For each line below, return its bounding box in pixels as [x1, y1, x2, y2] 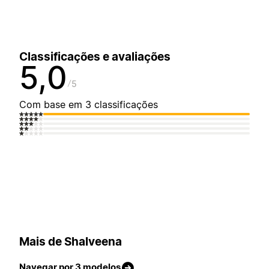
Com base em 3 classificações [19, 98, 158, 111]
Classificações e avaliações [19, 50, 171, 64]
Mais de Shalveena [19, 234, 122, 249]
